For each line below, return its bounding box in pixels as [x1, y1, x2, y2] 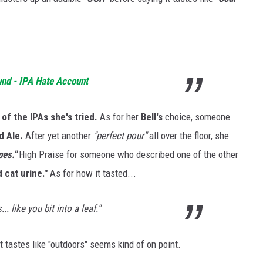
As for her [97, 110, 141, 123]
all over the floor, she [147, 129, 229, 141]
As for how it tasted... [48, 167, 136, 179]
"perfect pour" [91, 129, 147, 141]
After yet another [23, 129, 91, 141]
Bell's [141, 110, 163, 123]
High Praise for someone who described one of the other [19, 148, 238, 160]
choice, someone [163, 110, 230, 123]
